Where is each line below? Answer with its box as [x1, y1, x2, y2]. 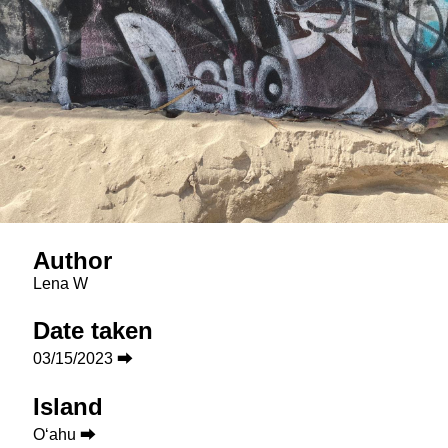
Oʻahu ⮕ [33, 426, 97, 443]
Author [33, 247, 113, 274]
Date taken [33, 317, 154, 344]
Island [33, 393, 104, 420]
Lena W [33, 275, 89, 292]
